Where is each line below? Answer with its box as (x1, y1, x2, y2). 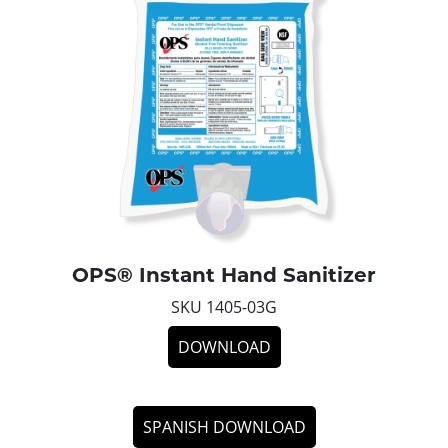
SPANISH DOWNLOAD (142, 415, 306, 438)
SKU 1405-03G (171, 295, 277, 318)
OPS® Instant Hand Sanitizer (72, 262, 376, 287)
